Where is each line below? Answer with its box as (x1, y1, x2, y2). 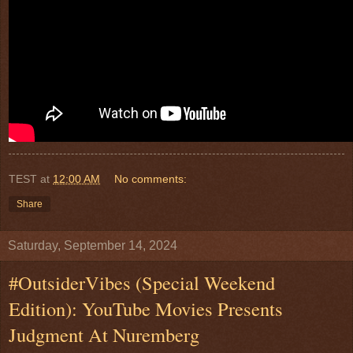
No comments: (114, 172, 188, 185)
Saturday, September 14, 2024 (8, 238, 177, 252)
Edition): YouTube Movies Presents (9, 295, 283, 321)
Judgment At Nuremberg (9, 321, 199, 347)
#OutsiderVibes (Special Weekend (9, 269, 275, 295)
